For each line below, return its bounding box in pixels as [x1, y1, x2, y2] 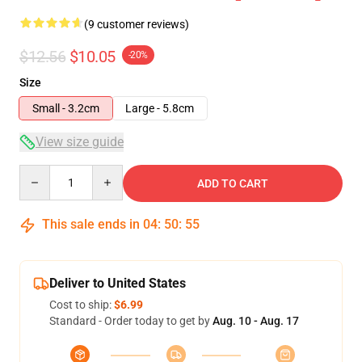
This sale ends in [39, 217, 143, 232]
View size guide [36, 134, 124, 149]
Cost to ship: [49, 298, 114, 311]
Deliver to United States [49, 276, 186, 291]
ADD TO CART [197, 177, 268, 190]
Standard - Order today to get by [49, 314, 213, 327]
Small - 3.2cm [32, 102, 99, 115]
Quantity [19, 166, 63, 179]
